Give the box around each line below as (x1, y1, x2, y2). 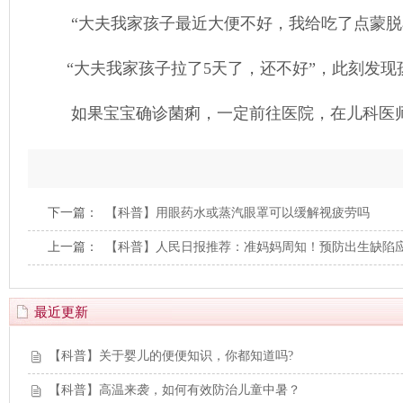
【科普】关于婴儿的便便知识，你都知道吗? (49, 349, 293, 363)
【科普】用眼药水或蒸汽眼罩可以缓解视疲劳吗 (105, 206, 370, 219)
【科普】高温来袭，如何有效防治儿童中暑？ (49, 383, 300, 397)
